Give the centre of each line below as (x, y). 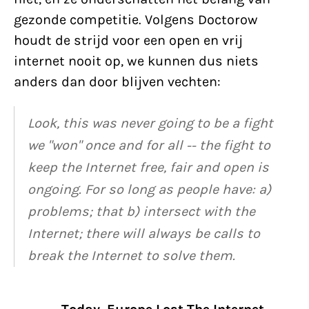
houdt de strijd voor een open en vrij (128, 40)
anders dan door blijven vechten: (117, 82)
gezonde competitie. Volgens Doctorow (136, 20)
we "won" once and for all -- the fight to (149, 145)
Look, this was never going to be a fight (150, 123)
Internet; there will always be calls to (144, 233)
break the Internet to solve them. (131, 256)
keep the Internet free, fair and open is (148, 167)
